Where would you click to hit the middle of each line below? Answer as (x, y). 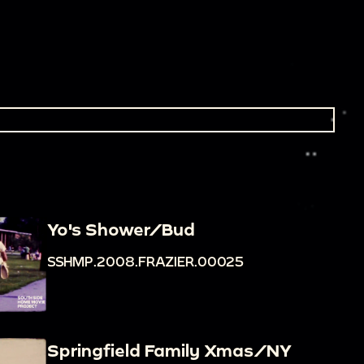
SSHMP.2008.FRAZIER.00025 (145, 261)
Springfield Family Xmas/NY (169, 351)
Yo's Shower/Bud (121, 229)
